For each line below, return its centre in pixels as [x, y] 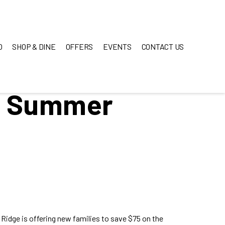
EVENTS [117, 46]
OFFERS [79, 46]
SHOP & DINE [34, 46]
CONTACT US [162, 46]
